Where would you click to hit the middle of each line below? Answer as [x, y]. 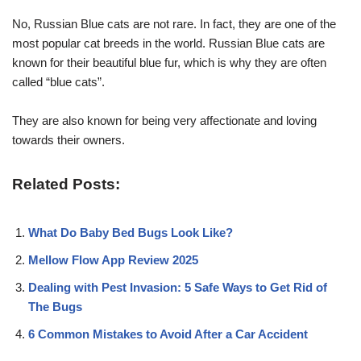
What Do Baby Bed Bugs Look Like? [131, 232]
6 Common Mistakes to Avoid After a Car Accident [168, 334]
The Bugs [55, 306]
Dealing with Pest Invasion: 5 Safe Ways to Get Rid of [178, 287]
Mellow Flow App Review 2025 [113, 259]
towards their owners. [68, 139]
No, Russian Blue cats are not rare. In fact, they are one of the [174, 23]
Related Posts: [66, 184]
